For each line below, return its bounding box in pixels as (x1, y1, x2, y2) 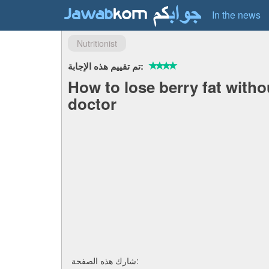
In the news (212, 8, 261, 22)
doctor (68, 92, 116, 115)
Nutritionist (77, 37, 117, 49)
